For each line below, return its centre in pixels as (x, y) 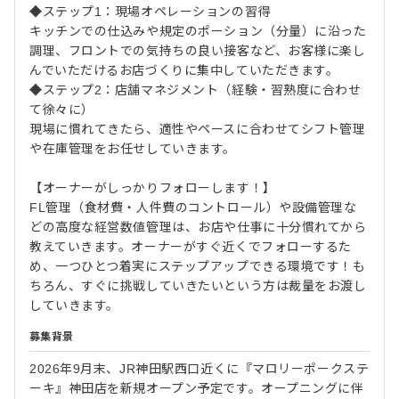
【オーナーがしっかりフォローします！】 (153, 187)
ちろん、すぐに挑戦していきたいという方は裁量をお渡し (198, 285)
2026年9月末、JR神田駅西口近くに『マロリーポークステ (199, 368)
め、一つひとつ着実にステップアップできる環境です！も (198, 266)
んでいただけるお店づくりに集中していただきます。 (184, 70)
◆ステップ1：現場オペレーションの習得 (150, 11)
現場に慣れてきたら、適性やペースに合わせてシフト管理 (198, 129)
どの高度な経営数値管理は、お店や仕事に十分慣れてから (198, 227)
